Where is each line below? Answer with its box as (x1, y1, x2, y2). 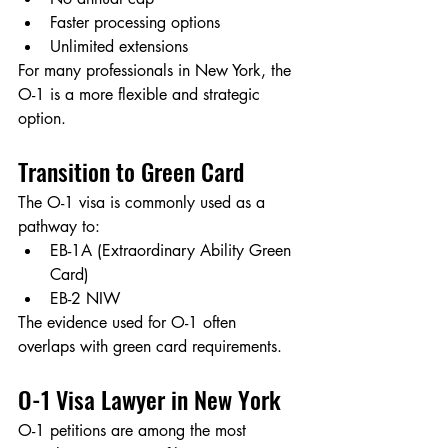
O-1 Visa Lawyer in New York (18, 381, 281, 418)
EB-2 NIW (50, 288, 120, 310)
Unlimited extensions (50, 36, 188, 58)
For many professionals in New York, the (18, 60, 296, 82)
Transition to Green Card (18, 153, 244, 190)
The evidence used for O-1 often (18, 312, 241, 334)
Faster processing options (50, 12, 220, 34)
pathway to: (18, 216, 100, 238)
